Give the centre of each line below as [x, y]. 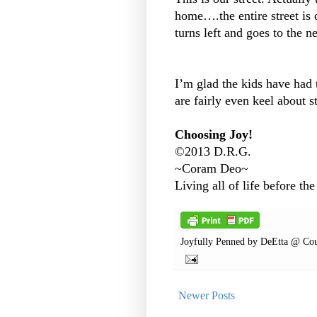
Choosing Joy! [214, 135]
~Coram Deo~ [212, 169]
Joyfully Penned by [220, 242]
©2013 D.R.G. [213, 152]
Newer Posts [207, 296]
